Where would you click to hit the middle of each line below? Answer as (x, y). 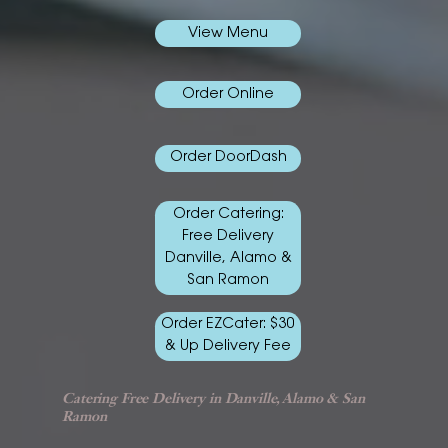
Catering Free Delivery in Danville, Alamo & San (213, 399)
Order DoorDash (228, 158)
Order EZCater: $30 (228, 325)
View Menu (228, 33)
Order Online (228, 94)
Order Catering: (228, 215)
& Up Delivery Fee (227, 347)
